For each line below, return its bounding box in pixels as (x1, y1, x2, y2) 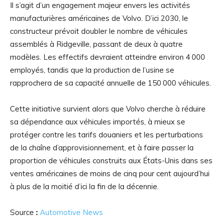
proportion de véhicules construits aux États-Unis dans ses (10, 156, 213, 166)
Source (10, 208, 34, 218)
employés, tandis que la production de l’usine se (10, 65, 174, 75)
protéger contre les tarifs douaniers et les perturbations (10, 130, 203, 140)
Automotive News (40, 208, 103, 218)
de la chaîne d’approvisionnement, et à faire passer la (10, 143, 194, 153)
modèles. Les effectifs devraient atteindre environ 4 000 (10, 52, 205, 62)
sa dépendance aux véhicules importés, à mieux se (10, 117, 185, 127)
